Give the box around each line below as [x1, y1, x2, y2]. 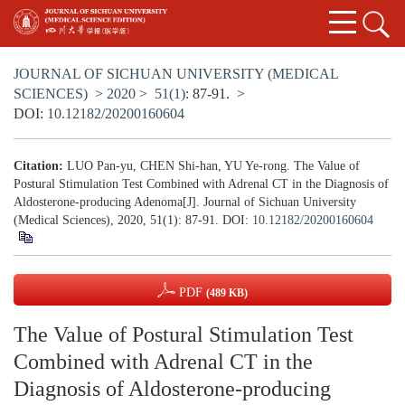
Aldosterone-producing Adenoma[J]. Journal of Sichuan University [14, 195, 356, 210]
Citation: [14, 159, 63, 174]
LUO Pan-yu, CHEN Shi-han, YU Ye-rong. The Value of [67, 159, 360, 174]
